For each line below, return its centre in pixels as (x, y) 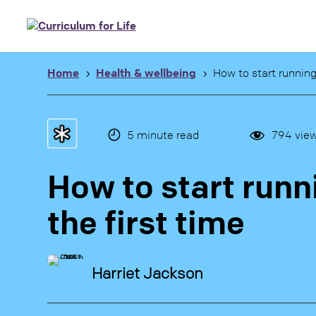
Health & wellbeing (146, 73)
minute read (168, 135)
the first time (146, 223)
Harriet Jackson (148, 274)
